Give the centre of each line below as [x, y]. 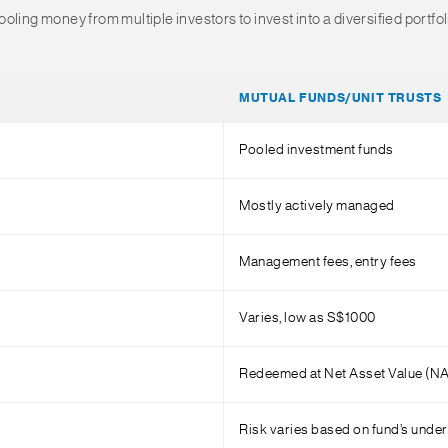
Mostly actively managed [317, 206]
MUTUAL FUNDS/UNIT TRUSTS [340, 98]
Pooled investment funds [316, 150]
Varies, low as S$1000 [307, 318]
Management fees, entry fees [328, 262]
